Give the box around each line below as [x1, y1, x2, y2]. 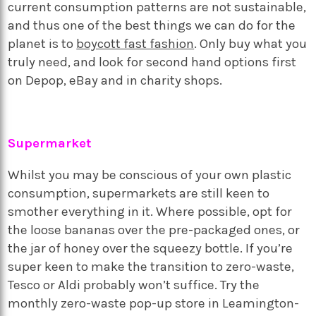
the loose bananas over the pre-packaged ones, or [8, 221, 300, 238]
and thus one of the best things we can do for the [8, 17, 296, 33]
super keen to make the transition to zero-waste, [8, 258, 295, 274]
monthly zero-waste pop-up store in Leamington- [8, 295, 300, 311]
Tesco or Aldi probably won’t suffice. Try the [8, 276, 260, 293]
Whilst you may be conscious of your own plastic [8, 166, 292, 183]
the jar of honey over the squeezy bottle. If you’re [8, 240, 293, 256]
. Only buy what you [194, 35, 308, 51]
